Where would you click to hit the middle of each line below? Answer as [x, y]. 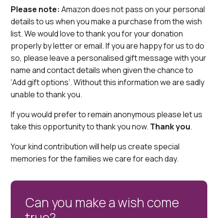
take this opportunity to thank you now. [81, 127]
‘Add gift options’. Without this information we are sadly [108, 82]
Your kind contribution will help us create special [95, 146]
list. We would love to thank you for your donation [97, 34]
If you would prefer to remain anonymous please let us [107, 114]
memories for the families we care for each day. [95, 159]
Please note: [36, 9]
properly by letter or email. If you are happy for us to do [108, 46]
